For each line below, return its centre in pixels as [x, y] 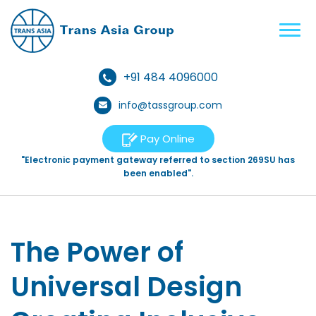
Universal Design [126, 287]
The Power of [97, 252]
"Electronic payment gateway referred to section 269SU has [158, 160]
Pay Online [166, 139]
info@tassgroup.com [170, 105]
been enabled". [158, 173]
